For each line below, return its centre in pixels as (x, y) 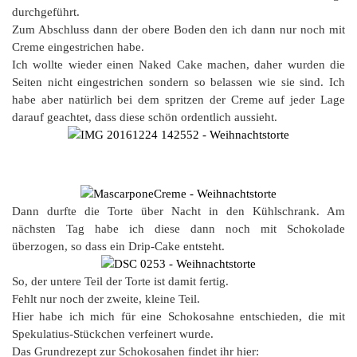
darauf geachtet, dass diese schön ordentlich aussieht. (145, 117)
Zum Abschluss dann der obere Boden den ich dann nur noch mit (178, 29)
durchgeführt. (46, 12)
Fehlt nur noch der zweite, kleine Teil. (106, 299)
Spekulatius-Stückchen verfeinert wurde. (113, 334)
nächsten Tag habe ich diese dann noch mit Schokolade (178, 229)
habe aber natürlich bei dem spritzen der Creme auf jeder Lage (178, 100)
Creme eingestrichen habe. (78, 47)
